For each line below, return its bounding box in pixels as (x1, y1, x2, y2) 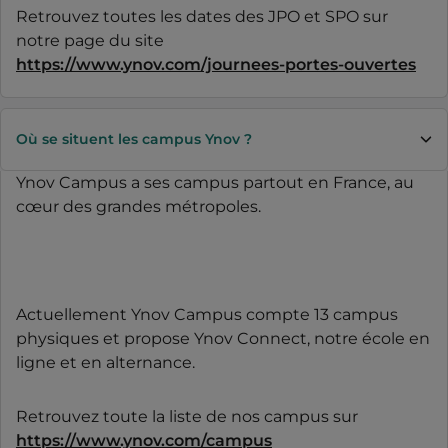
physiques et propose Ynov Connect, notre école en (16, 328, 430, 348)
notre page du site (16, 30, 164, 50)
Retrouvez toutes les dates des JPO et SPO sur (16, 6, 388, 26)
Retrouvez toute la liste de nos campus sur (16, 406, 358, 426)
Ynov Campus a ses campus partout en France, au (16, 172, 414, 192)
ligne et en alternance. (16, 352, 195, 372)
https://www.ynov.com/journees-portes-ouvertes (16, 54, 416, 74)
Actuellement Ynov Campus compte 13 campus (16, 304, 398, 324)
